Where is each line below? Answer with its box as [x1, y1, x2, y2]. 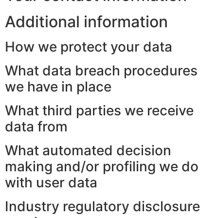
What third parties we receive [5, 102, 194, 119]
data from [5, 118, 68, 135]
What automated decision [5, 142, 171, 159]
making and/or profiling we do [5, 158, 199, 175]
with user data [5, 174, 97, 191]
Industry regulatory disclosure [5, 198, 200, 215]
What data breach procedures [5, 62, 198, 79]
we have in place [5, 78, 111, 95]
